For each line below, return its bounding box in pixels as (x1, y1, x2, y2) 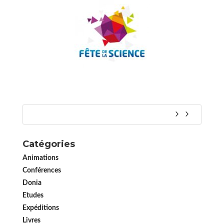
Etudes (22, 192, 43, 199)
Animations (22, 154, 58, 161)
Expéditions (22, 204, 59, 211)
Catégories (22, 138, 75, 149)
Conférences (22, 167, 61, 174)
